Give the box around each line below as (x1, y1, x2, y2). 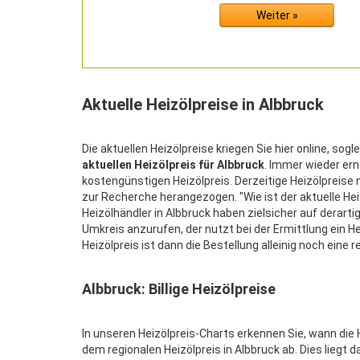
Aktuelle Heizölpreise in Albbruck (82, 95, 324, 114)
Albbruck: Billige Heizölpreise (82, 280, 276, 297)
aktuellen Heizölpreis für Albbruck (82, 158, 264, 171)
